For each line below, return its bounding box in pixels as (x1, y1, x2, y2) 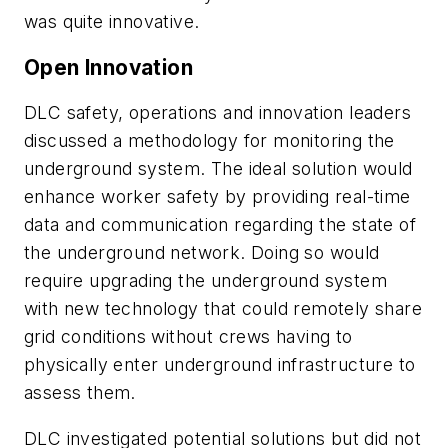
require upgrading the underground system (24, 270, 387, 292)
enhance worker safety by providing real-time (24, 186, 411, 208)
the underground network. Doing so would (24, 242, 380, 264)
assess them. (24, 382, 136, 404)
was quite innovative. (24, 11, 200, 33)
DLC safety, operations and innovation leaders (24, 102, 411, 124)
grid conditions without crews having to (24, 326, 353, 348)
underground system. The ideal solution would (24, 158, 413, 180)
